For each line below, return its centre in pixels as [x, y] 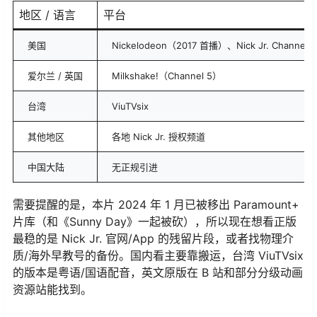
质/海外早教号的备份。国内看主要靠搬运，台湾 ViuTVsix [158, 256]
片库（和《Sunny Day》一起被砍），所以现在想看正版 [155, 222]
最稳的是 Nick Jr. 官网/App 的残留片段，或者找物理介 [153, 239]
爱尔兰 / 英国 [55, 75]
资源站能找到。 [52, 290]
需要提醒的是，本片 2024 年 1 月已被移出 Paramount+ [156, 205]
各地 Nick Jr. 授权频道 [158, 136]
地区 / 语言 [47, 15]
